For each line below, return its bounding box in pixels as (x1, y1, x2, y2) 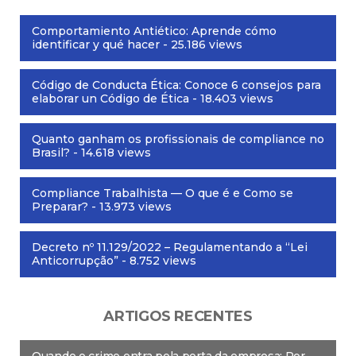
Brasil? (32, 145, 70, 161)
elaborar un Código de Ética (32, 91, 189, 106)
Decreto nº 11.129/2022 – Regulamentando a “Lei (32, 240, 308, 255)
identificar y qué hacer (32, 37, 160, 52)
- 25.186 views (160, 37, 242, 52)
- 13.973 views (88, 199, 172, 215)
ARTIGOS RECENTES (103, 308, 253, 326)
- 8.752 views (118, 253, 196, 269)
